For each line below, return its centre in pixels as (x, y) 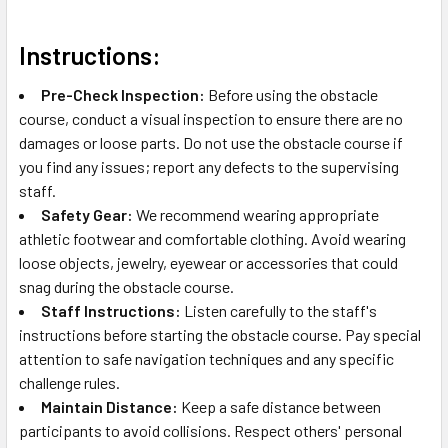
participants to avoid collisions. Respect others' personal (210, 430)
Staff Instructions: (111, 310)
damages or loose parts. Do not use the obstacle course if (211, 142)
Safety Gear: (87, 214)
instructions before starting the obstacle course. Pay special (220, 334)
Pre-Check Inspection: (123, 94)
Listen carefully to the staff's (279, 310)
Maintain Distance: (109, 406)
